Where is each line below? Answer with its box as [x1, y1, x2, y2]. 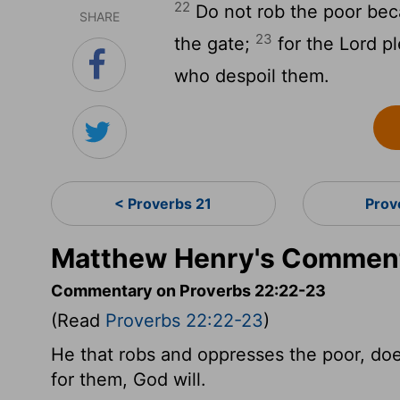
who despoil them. [174, 65, 330, 87]
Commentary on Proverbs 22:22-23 [51, 281, 326, 300]
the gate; [174, 33, 256, 54]
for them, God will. [51, 369, 206, 390]
